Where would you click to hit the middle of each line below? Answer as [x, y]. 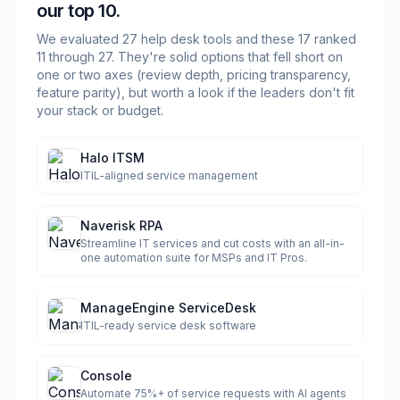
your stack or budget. [100, 110]
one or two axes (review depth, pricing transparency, [194, 75]
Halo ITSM [112, 158]
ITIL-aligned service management [169, 175]
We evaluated [79, 39]
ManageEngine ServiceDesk [168, 308]
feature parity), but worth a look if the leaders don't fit [196, 92]
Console [106, 375]
